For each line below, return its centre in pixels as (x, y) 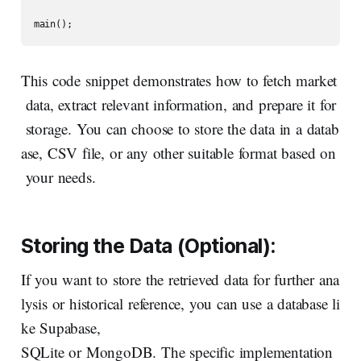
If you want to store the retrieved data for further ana (180, 280)
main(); (53, 25)
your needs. (58, 177)
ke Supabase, (60, 328)
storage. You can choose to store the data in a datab (180, 129)
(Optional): (226, 246)
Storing (54, 246)
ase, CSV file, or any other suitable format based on (178, 153)
